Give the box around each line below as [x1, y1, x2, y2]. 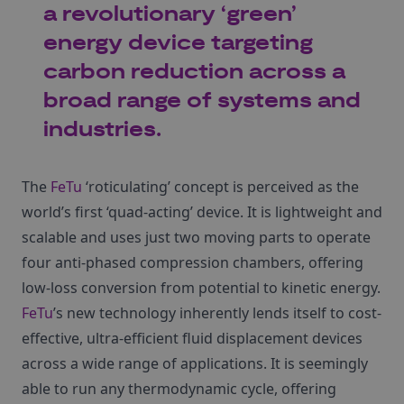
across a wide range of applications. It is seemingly [22, 353, 368, 373]
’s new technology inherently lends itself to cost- [53, 303, 381, 323]
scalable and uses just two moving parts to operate [22, 227, 371, 247]
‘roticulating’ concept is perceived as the [82, 177, 359, 197]
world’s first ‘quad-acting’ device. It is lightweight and [22, 202, 382, 222]
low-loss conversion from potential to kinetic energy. [22, 278, 381, 298]
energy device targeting [43, 30, 313, 58]
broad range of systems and [43, 87, 361, 115]
